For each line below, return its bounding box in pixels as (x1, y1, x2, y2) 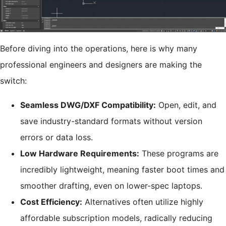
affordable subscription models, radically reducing (20, 213, 212, 223)
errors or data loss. (20, 132, 93, 143)
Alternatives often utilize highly (82, 197, 203, 207)
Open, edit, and (156, 100, 216, 110)
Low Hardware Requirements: (20, 148, 139, 159)
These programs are (139, 148, 218, 159)
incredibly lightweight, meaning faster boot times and (20, 164, 224, 175)
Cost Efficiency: (20, 197, 82, 207)
